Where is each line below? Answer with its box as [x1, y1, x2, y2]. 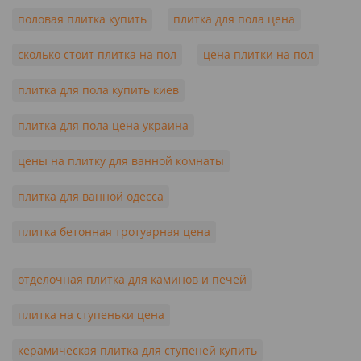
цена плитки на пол [203, 46, 313, 62]
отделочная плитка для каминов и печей [18, 271, 247, 287]
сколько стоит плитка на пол [18, 46, 176, 62]
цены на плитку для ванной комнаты [18, 152, 224, 168]
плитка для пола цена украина [18, 117, 189, 133]
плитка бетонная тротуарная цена [18, 223, 210, 239]
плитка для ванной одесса [18, 188, 164, 204]
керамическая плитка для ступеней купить [18, 342, 257, 358]
